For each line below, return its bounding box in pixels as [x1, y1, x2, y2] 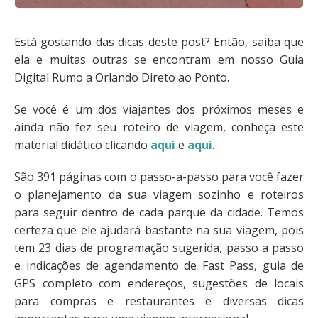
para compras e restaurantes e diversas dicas [14, 293, 304, 309]
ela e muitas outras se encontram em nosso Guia [14, 52, 304, 68]
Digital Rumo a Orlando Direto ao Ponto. [14, 70, 229, 86]
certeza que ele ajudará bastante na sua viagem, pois [14, 222, 304, 238]
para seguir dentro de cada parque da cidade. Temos [14, 204, 304, 221]
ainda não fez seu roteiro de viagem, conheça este [14, 119, 304, 136]
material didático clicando [14, 137, 150, 153]
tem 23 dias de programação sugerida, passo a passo [14, 240, 304, 256]
